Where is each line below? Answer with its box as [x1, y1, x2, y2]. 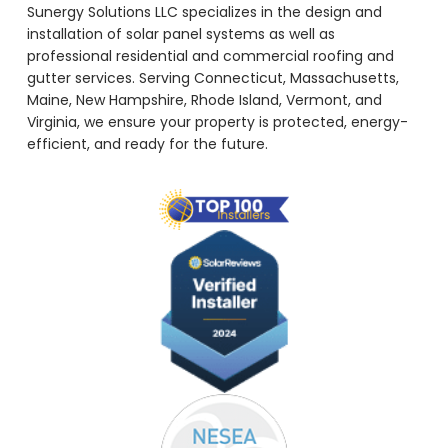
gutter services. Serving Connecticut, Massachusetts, [26, 68, 399, 89]
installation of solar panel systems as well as [26, 24, 335, 45]
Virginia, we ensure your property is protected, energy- [26, 112, 408, 133]
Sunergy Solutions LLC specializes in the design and [26, 2, 382, 23]
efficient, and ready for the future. [26, 134, 268, 155]
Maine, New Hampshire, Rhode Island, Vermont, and [26, 90, 382, 111]
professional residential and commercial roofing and [26, 46, 394, 67]
